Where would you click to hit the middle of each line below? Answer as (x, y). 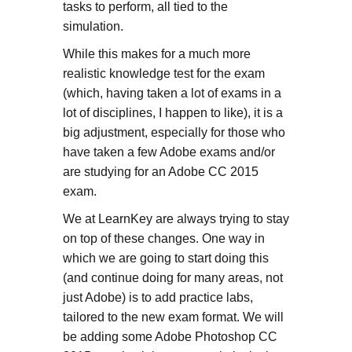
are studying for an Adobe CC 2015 (160, 171)
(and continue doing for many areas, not (172, 277)
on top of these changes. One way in (163, 238)
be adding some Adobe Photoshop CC (170, 336)
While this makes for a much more (156, 53)
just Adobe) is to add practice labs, (158, 297)
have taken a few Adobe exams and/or (169, 152)
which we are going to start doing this (165, 258)
